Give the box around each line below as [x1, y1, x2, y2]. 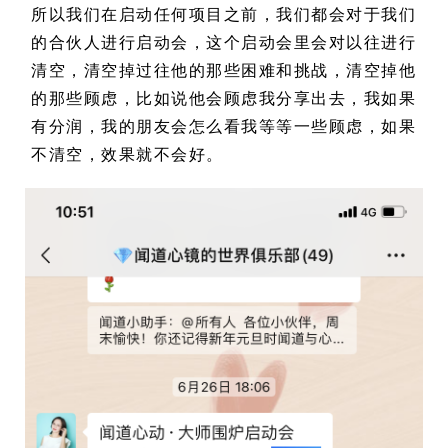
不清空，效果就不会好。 [31, 143, 224, 164]
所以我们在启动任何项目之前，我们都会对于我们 [31, 3, 416, 24]
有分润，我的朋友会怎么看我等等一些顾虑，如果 [31, 115, 416, 136]
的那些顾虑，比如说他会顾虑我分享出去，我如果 [31, 87, 416, 108]
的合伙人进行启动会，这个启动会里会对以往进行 [31, 31, 416, 52]
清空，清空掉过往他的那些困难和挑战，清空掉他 [31, 59, 416, 80]
